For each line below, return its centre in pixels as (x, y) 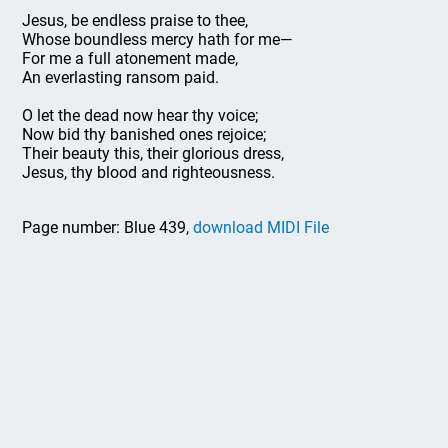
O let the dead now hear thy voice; (140, 115)
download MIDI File (261, 227)
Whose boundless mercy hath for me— (157, 39)
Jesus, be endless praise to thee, (135, 20)
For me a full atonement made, (130, 58)
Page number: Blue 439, (108, 227)
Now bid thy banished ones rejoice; (144, 134)
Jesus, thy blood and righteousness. (149, 172)
